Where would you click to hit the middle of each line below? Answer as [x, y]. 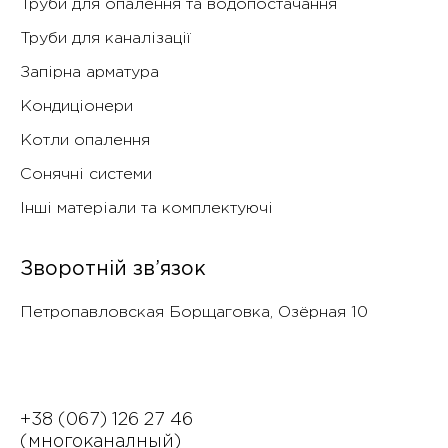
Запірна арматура [89, 73]
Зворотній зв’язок [113, 269]
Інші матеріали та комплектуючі [146, 209]
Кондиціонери [76, 107]
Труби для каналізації [105, 39]
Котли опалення [85, 141]
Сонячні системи [86, 175]
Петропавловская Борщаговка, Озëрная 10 [194, 313]
